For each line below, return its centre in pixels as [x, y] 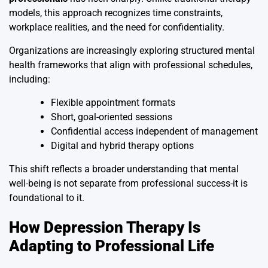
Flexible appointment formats [113, 103]
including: [30, 80]
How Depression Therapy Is [105, 228]
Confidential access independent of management [154, 132]
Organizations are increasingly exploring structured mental [132, 51]
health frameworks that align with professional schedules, [131, 65]
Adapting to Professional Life [112, 246]
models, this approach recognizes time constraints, [116, 13]
